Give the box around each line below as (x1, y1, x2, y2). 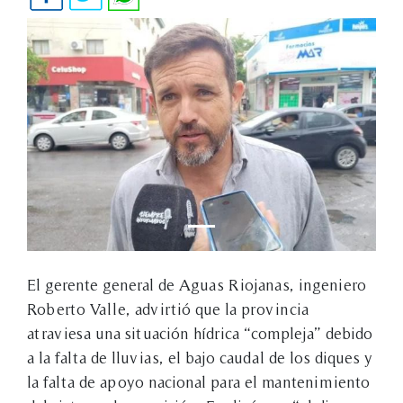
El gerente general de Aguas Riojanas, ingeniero (27, 274, 366, 294)
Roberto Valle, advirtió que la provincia (27, 299, 309, 318)
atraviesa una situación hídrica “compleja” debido (27, 323, 372, 343)
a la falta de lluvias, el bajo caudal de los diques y (27, 347, 372, 367)
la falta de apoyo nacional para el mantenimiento (27, 372, 370, 391)
